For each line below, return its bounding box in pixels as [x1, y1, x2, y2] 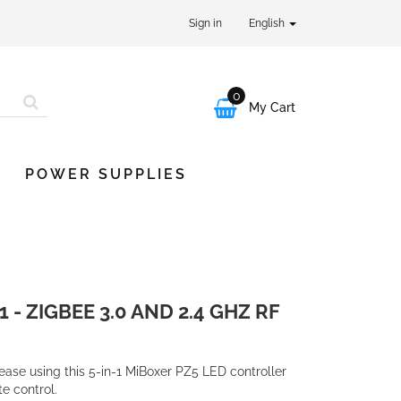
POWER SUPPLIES [25, 166, 187, 183]
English [249, 17, 287, 30]
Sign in [189, 17, 222, 30]
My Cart [249, 100, 295, 115]
